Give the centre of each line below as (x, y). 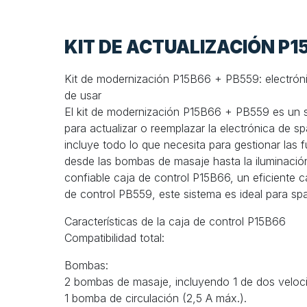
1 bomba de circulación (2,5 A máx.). (156, 298)
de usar (83, 96)
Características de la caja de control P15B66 (175, 222)
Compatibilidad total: (114, 238)
